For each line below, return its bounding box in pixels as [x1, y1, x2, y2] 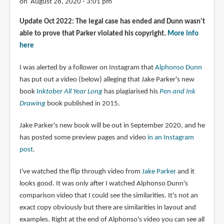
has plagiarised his [102, 87, 159, 95]
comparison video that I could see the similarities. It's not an [19, 191, 198, 199]
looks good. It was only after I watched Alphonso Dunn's [19, 179, 188, 187]
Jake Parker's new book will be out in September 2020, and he [19, 121, 205, 129]
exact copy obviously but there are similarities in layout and [19, 203, 196, 211]
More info [167, 29, 198, 37]
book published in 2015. [45, 99, 120, 107]
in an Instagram [147, 133, 194, 141]
